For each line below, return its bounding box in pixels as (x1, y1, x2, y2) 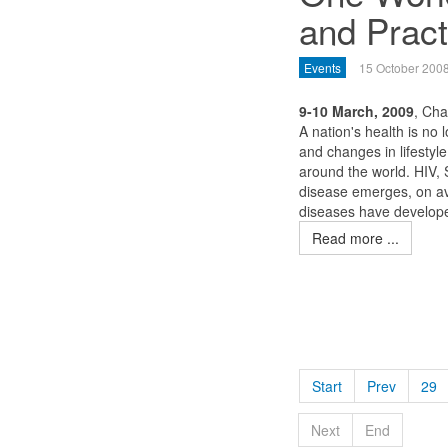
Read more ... (311, 228, 399, 248)
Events (303, 59, 341, 76)
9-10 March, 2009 (298, 101, 414, 121)
